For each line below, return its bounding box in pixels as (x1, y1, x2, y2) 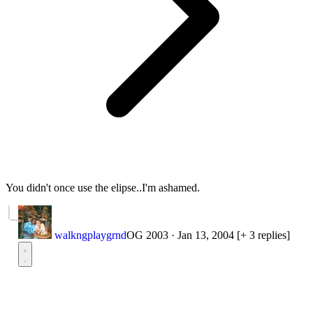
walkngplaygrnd (54, 228, 126, 241)
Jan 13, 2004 (177, 228, 234, 241)
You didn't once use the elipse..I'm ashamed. (6, 181, 200, 194)
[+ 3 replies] (237, 228, 290, 241)
